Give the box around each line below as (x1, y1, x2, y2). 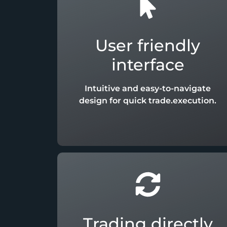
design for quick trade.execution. (79, 96, 217, 106)
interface (111, 55, 184, 75)
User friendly (95, 35, 201, 56)
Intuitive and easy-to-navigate (85, 84, 211, 94)
